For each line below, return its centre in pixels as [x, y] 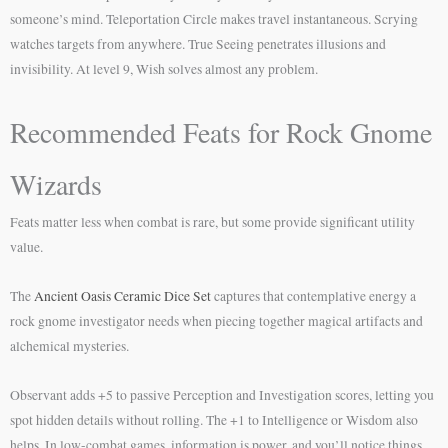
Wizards [56, 183]
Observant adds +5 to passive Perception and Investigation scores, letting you [222, 394]
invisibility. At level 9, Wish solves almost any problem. [164, 69]
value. [26, 246]
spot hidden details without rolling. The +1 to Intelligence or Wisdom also [214, 419]
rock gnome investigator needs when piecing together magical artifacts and [216, 320]
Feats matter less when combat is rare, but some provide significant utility [212, 221]
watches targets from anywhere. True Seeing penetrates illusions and [198, 44]
